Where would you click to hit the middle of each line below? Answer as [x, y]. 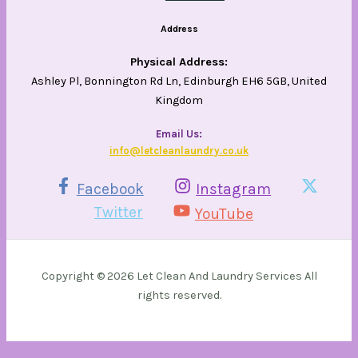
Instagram [234, 189]
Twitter [118, 212]
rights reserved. [179, 296]
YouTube [225, 214]
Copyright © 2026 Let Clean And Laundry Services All [179, 276]
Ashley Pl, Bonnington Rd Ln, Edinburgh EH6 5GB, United [179, 82]
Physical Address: [179, 62]
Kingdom [179, 101]
